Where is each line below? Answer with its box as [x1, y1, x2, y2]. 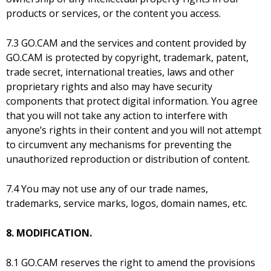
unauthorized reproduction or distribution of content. [6, 152, 250, 166]
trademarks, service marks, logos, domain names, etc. [6, 197, 247, 211]
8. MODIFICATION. [6, 226, 92, 240]
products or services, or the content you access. [6, 7, 221, 21]
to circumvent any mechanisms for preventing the [6, 138, 232, 152]
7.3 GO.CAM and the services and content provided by [6, 36, 246, 50]
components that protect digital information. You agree [6, 94, 258, 108]
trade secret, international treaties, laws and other [6, 65, 234, 79]
